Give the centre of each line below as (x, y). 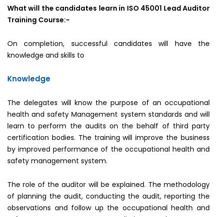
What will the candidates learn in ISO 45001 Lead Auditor (108, 8)
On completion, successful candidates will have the (108, 44)
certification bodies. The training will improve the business (108, 138)
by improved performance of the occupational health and (108, 149)
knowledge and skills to (46, 55)
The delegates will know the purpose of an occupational (108, 103)
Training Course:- (39, 20)
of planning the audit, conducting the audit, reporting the (108, 196)
